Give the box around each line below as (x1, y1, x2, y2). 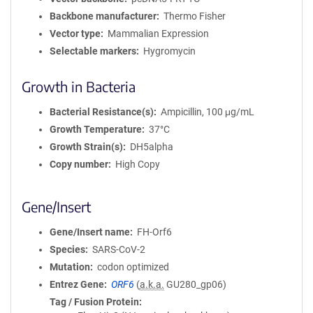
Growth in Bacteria (22, 78, 136, 95)
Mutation (50, 261, 90, 272)
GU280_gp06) (163, 279, 226, 290)
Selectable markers (50, 45, 136, 57)
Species (50, 244, 85, 255)
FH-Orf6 (136, 226, 172, 238)
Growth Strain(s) (50, 141, 123, 152)
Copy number (50, 159, 108, 170)
